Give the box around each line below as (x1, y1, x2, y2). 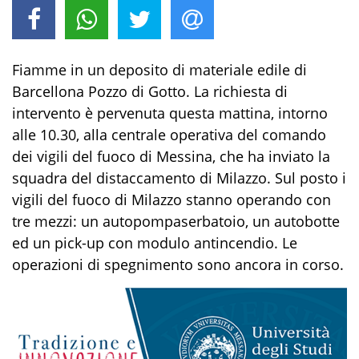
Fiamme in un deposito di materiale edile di (12, 59, 307, 79)
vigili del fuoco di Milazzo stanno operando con (12, 189, 331, 209)
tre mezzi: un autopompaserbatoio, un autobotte (12, 211, 340, 231)
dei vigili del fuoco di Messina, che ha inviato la (12, 146, 330, 166)
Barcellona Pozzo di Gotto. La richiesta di (12, 81, 288, 101)
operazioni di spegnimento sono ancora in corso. (12, 254, 344, 274)
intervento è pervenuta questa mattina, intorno (12, 103, 328, 123)
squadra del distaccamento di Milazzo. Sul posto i (12, 167, 346, 188)
